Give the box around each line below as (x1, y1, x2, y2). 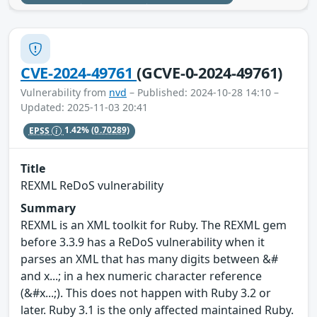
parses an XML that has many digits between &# (21, 250, 278, 267)
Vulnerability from (21, 86, 109, 100)
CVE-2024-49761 (21, 62, 137, 83)
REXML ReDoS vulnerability (21, 177, 163, 193)
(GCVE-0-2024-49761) (137, 62, 283, 83)
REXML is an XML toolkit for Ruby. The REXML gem (21, 217, 287, 233)
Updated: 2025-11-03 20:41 (21, 100, 148, 115)
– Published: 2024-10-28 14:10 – (127, 86, 279, 100)
